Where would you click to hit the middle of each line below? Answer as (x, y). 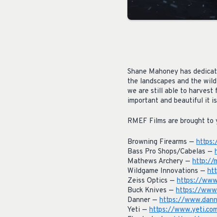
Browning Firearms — (162, 142)
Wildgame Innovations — (167, 171)
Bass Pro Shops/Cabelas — (171, 152)
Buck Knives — (152, 190)
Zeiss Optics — (152, 181)
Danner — (143, 200)
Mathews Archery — (160, 161)
